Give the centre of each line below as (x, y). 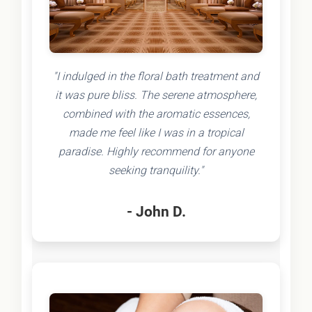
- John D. (156, 211)
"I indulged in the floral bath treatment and (156, 76)
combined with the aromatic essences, (156, 114)
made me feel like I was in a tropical (156, 132)
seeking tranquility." (156, 170)
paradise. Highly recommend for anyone (156, 151)
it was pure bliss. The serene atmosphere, (156, 95)
